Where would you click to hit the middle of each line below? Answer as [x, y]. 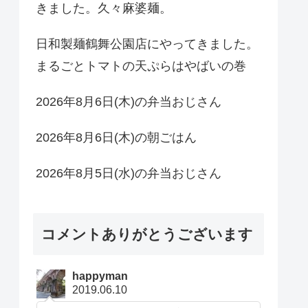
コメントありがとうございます [147, 234]
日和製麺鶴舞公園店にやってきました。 [147, 44]
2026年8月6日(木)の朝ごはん [116, 137]
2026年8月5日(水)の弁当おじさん [129, 173]
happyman [100, 276]
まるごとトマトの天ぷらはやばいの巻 [141, 66]
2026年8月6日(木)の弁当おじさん [129, 101]
